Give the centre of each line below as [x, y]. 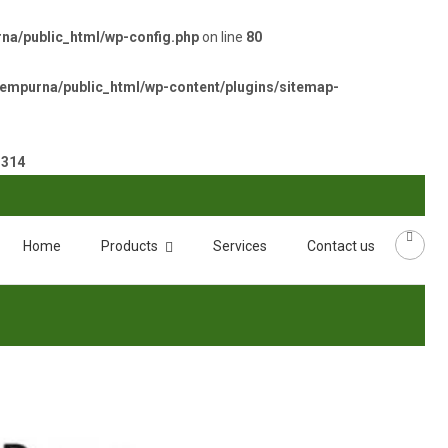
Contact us [340, 246]
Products [129, 246]
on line [222, 37]
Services [239, 246]
